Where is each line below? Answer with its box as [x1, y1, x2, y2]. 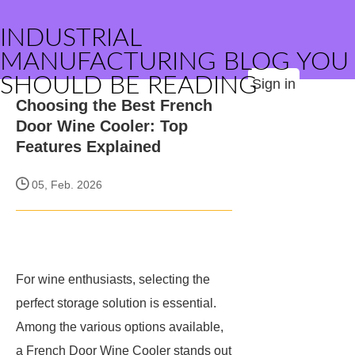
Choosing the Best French [16, 97, 212, 114]
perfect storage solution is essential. [16, 296, 216, 310]
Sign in [252, 76, 296, 92]
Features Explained [16, 138, 161, 155]
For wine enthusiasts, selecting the [16, 273, 210, 286]
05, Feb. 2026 [29, 178, 102, 191]
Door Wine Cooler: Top [16, 117, 188, 135]
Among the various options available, [16, 320, 223, 334]
